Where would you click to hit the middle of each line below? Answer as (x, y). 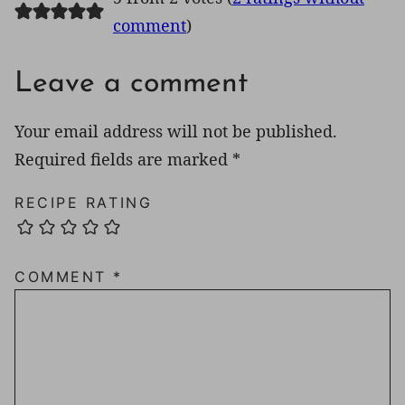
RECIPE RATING (84, 203)
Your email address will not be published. (176, 132)
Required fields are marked (123, 160)
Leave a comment (131, 85)
